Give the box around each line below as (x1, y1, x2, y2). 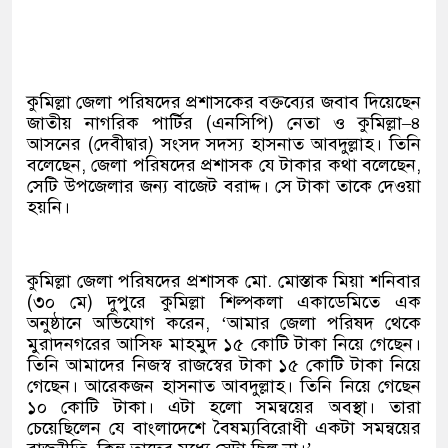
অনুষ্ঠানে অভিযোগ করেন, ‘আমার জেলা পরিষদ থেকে (27, 312, 421, 334)
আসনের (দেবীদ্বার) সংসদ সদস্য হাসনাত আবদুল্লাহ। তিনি (27, 133, 421, 155)
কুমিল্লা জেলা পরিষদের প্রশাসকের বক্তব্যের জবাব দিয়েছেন (27, 91, 421, 113)
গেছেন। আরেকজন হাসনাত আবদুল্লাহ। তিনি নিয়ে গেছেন (27, 375, 421, 397)
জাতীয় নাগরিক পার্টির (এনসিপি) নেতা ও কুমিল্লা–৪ (27, 112, 421, 134)
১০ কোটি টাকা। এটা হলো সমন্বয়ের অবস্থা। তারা (27, 396, 421, 418)
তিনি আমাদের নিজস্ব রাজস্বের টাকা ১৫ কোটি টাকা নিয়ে (27, 354, 421, 376)
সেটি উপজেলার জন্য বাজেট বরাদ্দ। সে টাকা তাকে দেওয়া (27, 175, 421, 197)
